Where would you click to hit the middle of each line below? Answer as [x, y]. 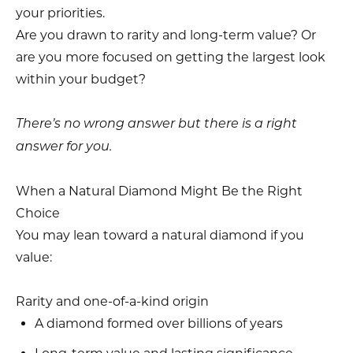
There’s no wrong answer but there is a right [156, 124]
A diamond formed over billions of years [160, 323]
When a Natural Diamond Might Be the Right [159, 191]
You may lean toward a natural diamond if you [160, 235]
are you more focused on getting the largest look [171, 57]
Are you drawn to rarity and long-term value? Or [166, 35]
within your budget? [81, 79]
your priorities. [60, 13]
